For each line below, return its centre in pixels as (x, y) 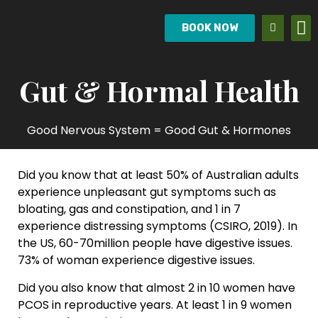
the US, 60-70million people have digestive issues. (155, 243)
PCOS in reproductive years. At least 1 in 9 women (155, 305)
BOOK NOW (210, 28)
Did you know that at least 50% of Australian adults (158, 175)
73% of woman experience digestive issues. (136, 261)
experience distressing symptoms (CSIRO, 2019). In (158, 226)
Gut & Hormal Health (159, 91)
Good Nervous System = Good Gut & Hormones (159, 130)
